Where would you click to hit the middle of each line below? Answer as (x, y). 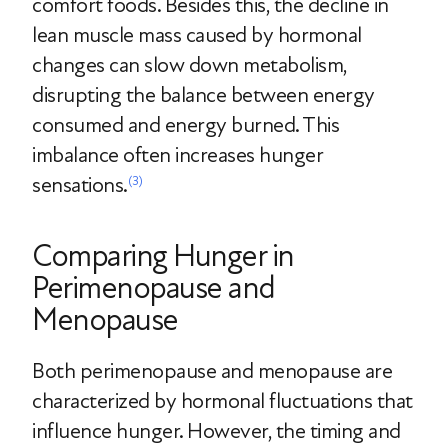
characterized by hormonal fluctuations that (222, 401)
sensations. (80, 185)
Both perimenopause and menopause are (212, 371)
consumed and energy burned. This (185, 125)
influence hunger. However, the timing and (216, 431)
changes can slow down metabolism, (189, 65)
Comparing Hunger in (163, 256)
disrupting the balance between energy (203, 95)
